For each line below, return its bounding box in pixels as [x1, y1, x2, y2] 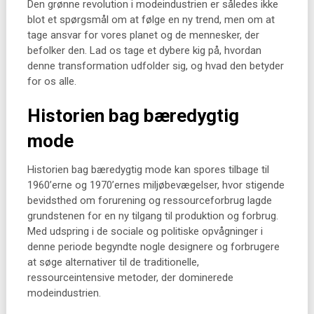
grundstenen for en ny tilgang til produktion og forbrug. [27, 210, 278, 222]
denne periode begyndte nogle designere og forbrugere [27, 240, 280, 253]
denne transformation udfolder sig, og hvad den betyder [27, 60, 284, 72]
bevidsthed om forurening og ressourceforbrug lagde [27, 194, 272, 207]
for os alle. [27, 75, 76, 88]
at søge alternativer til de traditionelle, [27, 256, 199, 268]
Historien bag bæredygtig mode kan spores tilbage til [27, 163, 269, 176]
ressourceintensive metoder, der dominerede [27, 271, 233, 284]
